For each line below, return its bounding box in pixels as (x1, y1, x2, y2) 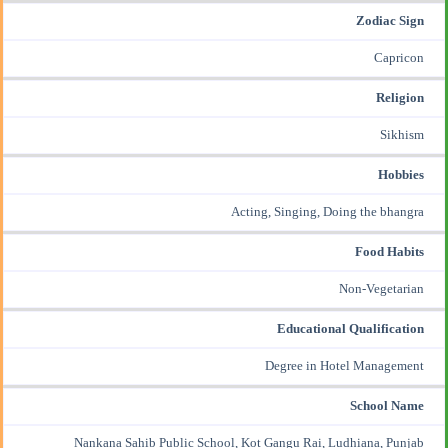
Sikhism (380, 127, 424, 142)
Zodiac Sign (356, 13, 424, 28)
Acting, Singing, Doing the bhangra (231, 204, 424, 219)
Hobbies (378, 167, 424, 182)
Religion (376, 90, 424, 105)
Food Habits (355, 244, 424, 259)
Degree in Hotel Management (265, 358, 424, 373)
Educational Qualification (277, 321, 424, 336)
